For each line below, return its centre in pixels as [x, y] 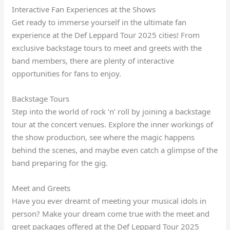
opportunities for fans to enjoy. [67, 74]
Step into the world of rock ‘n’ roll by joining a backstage [111, 112]
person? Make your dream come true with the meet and [111, 214]
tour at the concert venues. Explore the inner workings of [113, 124]
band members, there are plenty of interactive [93, 61]
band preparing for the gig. [60, 163]
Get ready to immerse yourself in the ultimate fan [99, 22]
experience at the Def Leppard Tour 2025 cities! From [106, 35]
